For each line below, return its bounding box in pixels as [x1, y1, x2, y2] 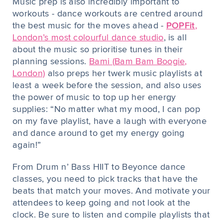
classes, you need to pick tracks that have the [12, 175, 198, 184]
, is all [163, 33, 187, 42]
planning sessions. [12, 57, 90, 66]
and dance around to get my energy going [12, 129, 185, 138]
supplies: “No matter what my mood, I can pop [12, 105, 201, 114]
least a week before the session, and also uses [12, 81, 202, 90]
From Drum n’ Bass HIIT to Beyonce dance [12, 163, 186, 172]
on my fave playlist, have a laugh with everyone [12, 117, 207, 126]
